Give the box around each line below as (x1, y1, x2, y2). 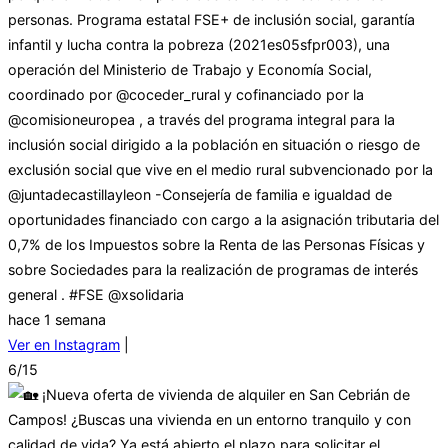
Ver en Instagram (8, 336, 120, 354)
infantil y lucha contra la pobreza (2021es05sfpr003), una (8, 36, 390, 54)
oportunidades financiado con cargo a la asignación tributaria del (8, 211, 439, 229)
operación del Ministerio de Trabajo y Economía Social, (8, 61, 372, 79)
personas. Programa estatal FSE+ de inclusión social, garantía (8, 11, 415, 29)
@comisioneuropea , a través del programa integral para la (8, 111, 395, 129)
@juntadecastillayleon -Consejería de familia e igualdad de (8, 186, 392, 204)
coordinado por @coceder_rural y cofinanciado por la (8, 86, 364, 104)
